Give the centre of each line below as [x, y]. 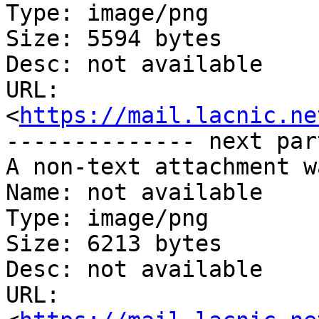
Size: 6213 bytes [114, 244]
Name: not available [134, 193]
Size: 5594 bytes [114, 39]
